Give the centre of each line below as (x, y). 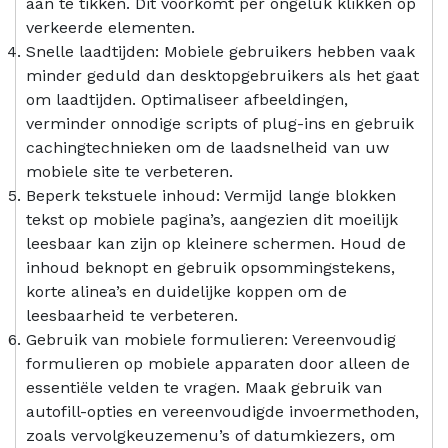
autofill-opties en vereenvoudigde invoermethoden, (222, 411)
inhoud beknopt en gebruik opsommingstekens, (210, 267)
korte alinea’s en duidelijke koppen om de (186, 291)
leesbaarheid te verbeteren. (132, 315)
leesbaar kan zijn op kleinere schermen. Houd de (216, 243)
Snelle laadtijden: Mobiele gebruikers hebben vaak (220, 51)
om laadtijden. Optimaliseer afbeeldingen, (187, 99)
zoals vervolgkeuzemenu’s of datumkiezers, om (210, 435)
